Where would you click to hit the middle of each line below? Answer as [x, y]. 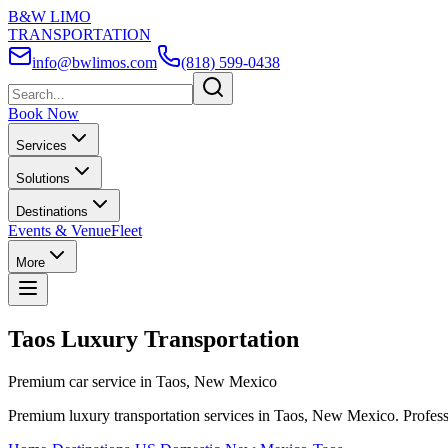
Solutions [43, 178]
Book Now [43, 113]
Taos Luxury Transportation [153, 338]
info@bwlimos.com [94, 62]
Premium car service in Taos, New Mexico [142, 381]
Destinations [52, 211]
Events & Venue [59, 230]
